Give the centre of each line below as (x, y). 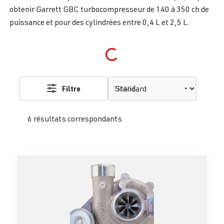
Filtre (71, 89)
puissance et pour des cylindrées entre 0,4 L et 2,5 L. (100, 22)
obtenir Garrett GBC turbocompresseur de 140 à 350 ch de (109, 9)
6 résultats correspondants (75, 119)
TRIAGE (125, 88)
